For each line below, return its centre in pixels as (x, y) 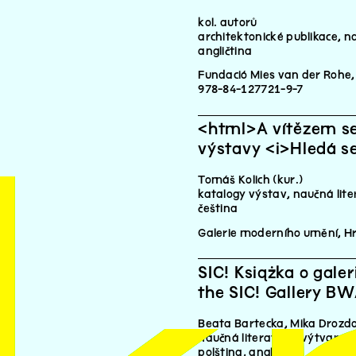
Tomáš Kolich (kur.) (251, 180)
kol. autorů (228, 22)
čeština (218, 209)
